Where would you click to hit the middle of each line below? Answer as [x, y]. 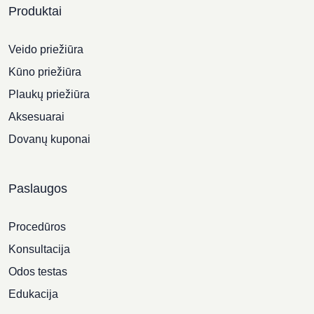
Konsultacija [39, 249]
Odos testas [38, 272]
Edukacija [33, 294]
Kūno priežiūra [45, 72]
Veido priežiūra [46, 49]
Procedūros [37, 227]
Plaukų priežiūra [49, 94]
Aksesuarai [36, 117]
